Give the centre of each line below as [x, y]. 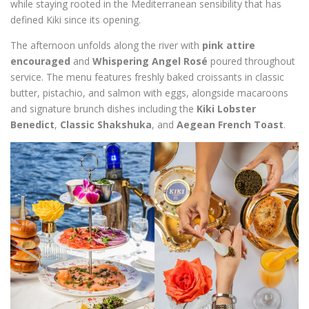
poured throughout [251, 61]
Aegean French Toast [230, 124]
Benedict [32, 124]
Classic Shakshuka [106, 124]
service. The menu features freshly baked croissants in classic [147, 77]
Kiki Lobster [226, 109]
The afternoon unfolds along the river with [106, 45]
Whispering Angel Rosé [150, 61]
